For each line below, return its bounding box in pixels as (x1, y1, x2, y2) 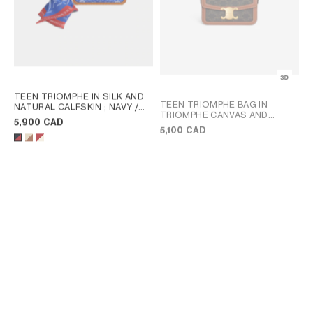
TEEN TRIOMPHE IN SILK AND (14, 91, 144, 102)
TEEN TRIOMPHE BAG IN (160, 99, 268, 110)
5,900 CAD (14, 117, 64, 128)
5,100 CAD (160, 124, 206, 136)
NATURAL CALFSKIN (14, 101, 105, 112)
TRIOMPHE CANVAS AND (160, 109, 268, 120)
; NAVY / (104, 101, 138, 112)
